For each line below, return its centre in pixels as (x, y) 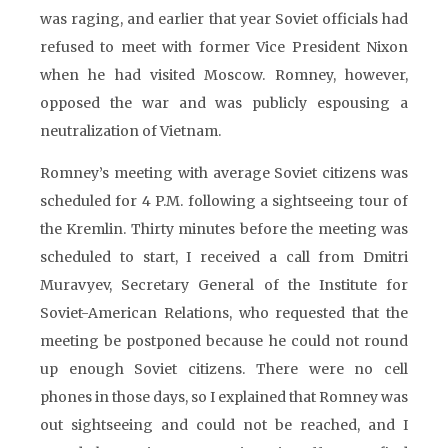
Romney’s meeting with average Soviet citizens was (224, 173)
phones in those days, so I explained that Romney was (224, 397)
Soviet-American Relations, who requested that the (224, 313)
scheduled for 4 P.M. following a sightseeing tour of (224, 201)
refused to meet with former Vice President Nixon (224, 47)
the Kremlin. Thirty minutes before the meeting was (224, 229)
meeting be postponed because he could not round (224, 341)
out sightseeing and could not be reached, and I (224, 425)
